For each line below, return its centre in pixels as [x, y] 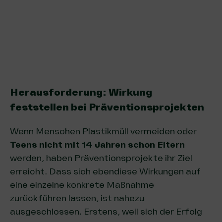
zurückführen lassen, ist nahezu [77, 198]
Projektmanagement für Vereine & [107, 31]
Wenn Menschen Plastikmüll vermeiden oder [103, 131]
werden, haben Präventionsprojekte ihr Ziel [101, 158]
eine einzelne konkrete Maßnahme [82, 185]
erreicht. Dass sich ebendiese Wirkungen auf [105, 171]
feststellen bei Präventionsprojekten [107, 107]
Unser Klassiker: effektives [89, 16]
